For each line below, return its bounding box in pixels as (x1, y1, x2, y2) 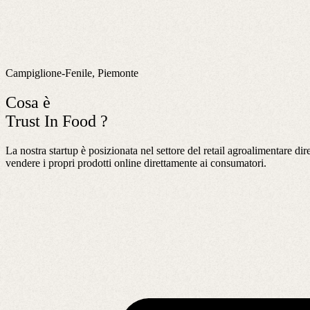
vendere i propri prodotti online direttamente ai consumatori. (6, 156, 266, 169)
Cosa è (6, 93, 51, 111)
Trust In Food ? (6, 111, 108, 130)
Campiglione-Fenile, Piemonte (6, 66, 138, 79)
